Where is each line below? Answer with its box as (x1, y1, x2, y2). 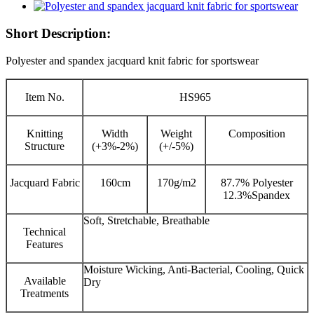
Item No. (25, 90, 64, 103)
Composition (228, 127, 285, 139)
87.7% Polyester (220, 176, 293, 189)
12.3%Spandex (223, 189, 290, 201)
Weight (161, 127, 192, 139)
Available (23, 274, 66, 287)
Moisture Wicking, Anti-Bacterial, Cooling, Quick (83, 263, 304, 275)
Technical (23, 225, 66, 238)
